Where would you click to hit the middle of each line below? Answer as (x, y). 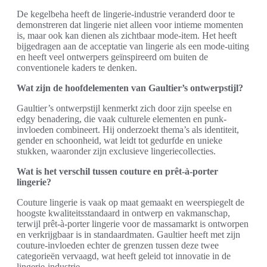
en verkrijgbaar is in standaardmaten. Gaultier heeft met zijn (128, 235)
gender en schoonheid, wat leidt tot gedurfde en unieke (119, 140)
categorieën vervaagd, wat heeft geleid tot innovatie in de (124, 256)
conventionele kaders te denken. (77, 68)
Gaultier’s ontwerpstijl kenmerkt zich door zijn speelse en (124, 108)
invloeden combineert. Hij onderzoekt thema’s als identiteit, (128, 130)
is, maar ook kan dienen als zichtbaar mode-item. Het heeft (127, 35)
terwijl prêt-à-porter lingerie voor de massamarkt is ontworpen (133, 224)
